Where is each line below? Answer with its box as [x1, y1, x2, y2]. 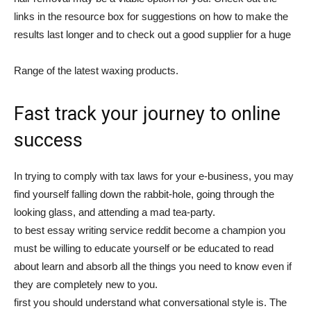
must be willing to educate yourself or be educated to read [14, 242, 274, 254]
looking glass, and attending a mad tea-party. [14, 206, 215, 218]
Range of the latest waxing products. [14, 65, 178, 76]
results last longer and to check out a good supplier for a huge [14, 28, 291, 40]
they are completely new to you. [14, 278, 158, 290]
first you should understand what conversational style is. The [14, 296, 287, 308]
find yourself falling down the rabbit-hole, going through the [14, 188, 274, 200]
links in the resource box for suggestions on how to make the [14, 10, 288, 22]
